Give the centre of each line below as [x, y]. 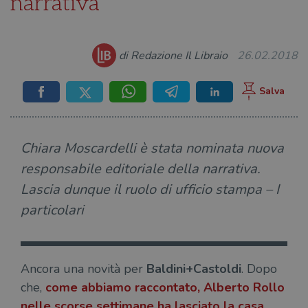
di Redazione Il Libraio [173, 55]
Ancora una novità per [84, 269]
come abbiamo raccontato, [124, 287]
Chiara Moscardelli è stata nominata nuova [152, 148]
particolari [52, 210]
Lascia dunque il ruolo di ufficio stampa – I [150, 189]
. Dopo [259, 269]
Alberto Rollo [244, 287]
